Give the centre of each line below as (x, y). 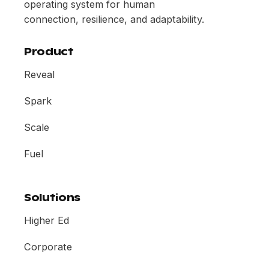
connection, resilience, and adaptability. (114, 19)
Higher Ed (47, 220)
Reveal (39, 74)
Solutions (53, 198)
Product (49, 52)
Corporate (48, 246)
